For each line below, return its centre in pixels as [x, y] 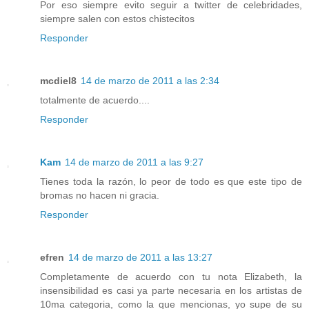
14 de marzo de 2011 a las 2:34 [150, 80]
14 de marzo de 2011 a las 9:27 [134, 162]
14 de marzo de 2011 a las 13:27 [140, 257]
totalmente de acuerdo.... [95, 100]
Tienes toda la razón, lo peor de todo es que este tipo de [171, 181]
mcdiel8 [58, 80]
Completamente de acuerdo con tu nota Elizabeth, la [171, 276]
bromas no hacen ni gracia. [100, 195]
